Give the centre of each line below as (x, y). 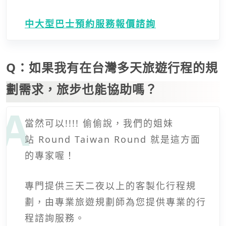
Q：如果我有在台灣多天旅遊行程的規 (112, 67)
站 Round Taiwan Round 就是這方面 (113, 139)
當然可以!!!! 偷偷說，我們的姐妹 (99, 123)
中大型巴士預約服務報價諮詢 (90, 23)
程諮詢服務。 (55, 218)
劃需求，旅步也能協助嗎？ (82, 89)
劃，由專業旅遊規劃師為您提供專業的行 (116, 202)
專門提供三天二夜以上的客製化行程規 (110, 185)
